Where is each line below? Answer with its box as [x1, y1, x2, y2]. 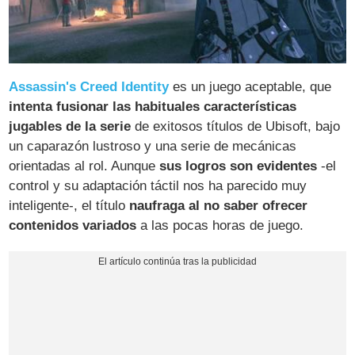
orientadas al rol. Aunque [9, 158, 160, 174]
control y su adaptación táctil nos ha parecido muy [9, 178, 307, 194]
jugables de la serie [9, 119, 132, 135]
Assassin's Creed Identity [9, 79, 170, 95]
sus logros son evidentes [159, 158, 318, 174]
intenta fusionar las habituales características [9, 99, 297, 115]
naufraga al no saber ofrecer [129, 198, 308, 214]
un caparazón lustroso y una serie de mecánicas [9, 139, 297, 155]
